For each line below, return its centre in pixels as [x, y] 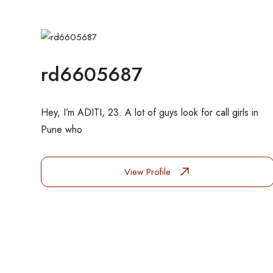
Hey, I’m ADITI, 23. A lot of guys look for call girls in [150, 112]
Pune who [62, 129]
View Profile [149, 172]
